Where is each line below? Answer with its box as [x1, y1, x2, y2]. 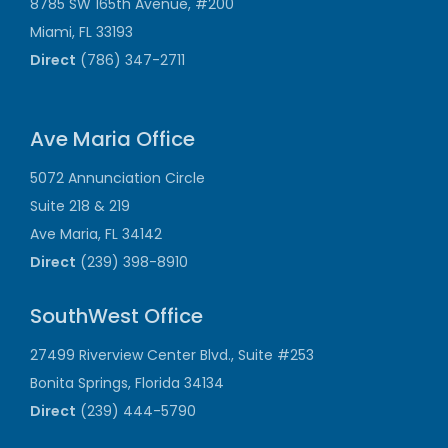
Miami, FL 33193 [30, 22, 133, 43]
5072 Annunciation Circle [30, 168, 205, 189]
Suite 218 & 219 [30, 196, 130, 217]
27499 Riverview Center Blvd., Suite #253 [30, 345, 314, 366]
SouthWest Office [30, 302, 203, 331]
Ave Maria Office [30, 125, 195, 154]
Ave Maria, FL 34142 [30, 224, 162, 245]
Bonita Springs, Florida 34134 [30, 373, 224, 394]
